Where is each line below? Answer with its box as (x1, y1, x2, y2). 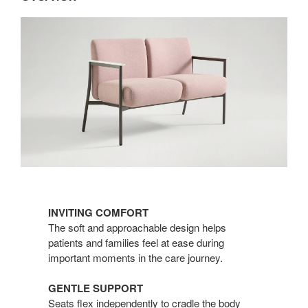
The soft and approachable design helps (48, 219, 226, 234)
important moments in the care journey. (48, 250, 223, 265)
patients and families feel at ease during (48, 234, 224, 250)
